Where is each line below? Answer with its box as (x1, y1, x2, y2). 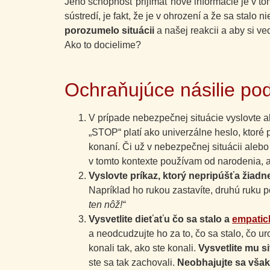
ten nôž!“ (89, 199, 125, 210)
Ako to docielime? (64, 40, 141, 51)
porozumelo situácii (64, 25, 157, 36)
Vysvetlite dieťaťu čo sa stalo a (89, 213, 232, 224)
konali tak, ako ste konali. (89, 242, 198, 253)
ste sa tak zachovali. (89, 257, 177, 268)
